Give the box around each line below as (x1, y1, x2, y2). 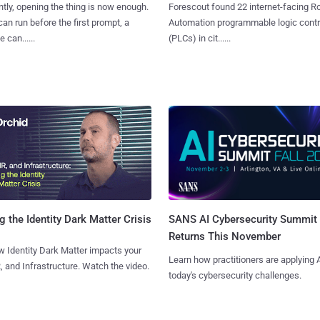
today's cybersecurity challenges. (168, 270, 301, 281)
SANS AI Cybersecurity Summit (168, 213, 317, 226)
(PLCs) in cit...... (168, 32, 231, 44)
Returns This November (168, 230, 281, 244)
